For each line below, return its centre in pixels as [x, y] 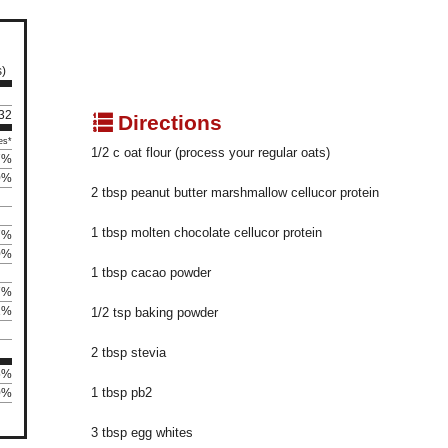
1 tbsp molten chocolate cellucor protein [206, 233]
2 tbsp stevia [128, 353]
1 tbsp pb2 [121, 393]
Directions [167, 123]
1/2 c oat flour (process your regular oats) [210, 153]
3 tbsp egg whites [142, 433]
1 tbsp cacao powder [151, 273]
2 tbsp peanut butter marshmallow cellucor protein [235, 193]
